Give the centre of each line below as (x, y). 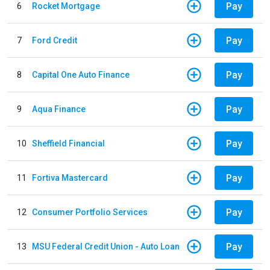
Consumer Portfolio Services (90, 212)
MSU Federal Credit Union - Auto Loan (106, 246)
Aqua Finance (59, 109)
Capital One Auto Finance (81, 74)
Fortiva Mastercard (70, 177)
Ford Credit (55, 40)
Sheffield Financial (68, 143)
